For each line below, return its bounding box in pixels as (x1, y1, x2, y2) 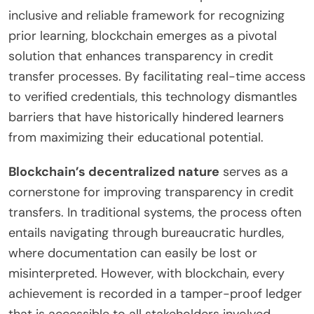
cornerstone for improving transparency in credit (8, 184, 294, 201)
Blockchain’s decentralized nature (8, 163, 219, 181)
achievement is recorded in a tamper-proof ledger (8, 285, 302, 303)
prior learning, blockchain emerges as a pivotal (8, 27, 277, 45)
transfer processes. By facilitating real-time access (8, 68, 306, 86)
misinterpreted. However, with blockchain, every (8, 265, 285, 282)
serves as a (219, 163, 288, 181)
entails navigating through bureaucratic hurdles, (8, 224, 284, 242)
